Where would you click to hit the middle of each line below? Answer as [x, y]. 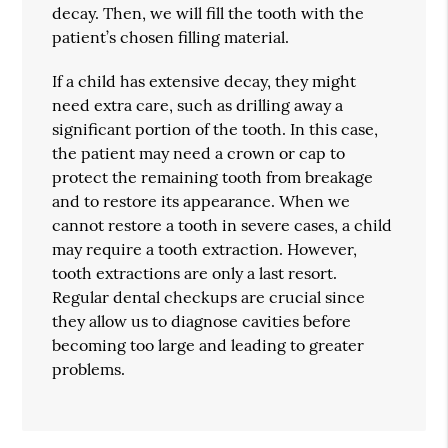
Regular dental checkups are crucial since [209, 296]
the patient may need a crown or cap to [199, 152]
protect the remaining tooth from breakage [213, 176]
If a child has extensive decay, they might [204, 80]
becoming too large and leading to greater [208, 344]
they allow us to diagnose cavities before [202, 320]
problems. [89, 368]
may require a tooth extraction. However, [205, 248]
